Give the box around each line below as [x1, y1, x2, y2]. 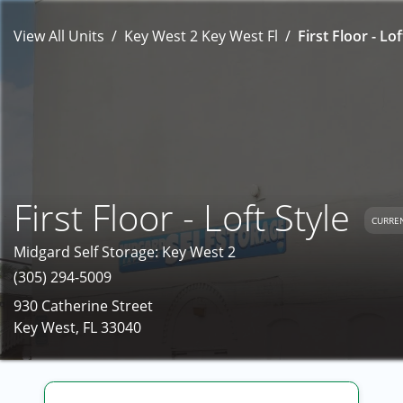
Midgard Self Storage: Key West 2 [13, 242, 236, 262]
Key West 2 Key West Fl [124, 26, 278, 46]
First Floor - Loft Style [13, 193, 350, 242]
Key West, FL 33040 [13, 318, 141, 337]
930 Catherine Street [13, 296, 153, 316]
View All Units [13, 26, 104, 46]
